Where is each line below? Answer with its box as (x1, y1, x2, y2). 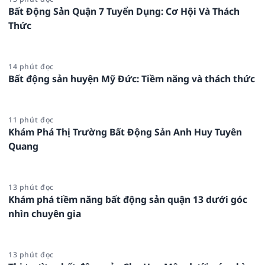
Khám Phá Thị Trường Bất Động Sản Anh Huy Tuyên (8, 125, 242, 139)
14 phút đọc (8, 62, 54, 72)
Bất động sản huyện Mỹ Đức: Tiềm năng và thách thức (8, 72, 255, 86)
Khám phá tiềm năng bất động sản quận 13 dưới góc (8, 193, 247, 206)
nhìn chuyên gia (8, 207, 81, 221)
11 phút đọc (8, 115, 54, 125)
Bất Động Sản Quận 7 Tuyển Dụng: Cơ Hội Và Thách (8, 5, 240, 18)
